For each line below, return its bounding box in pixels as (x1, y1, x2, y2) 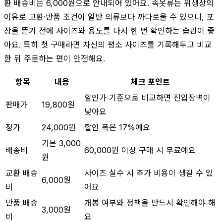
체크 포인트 (131, 76, 170, 87)
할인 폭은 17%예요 (84, 122, 150, 132)
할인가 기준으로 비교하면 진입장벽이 (84, 92, 211, 103)
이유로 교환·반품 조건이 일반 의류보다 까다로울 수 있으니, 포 (4, 11, 214, 22)
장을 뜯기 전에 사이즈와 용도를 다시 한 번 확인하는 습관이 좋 (4, 25, 215, 36)
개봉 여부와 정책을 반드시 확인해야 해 (84, 197, 216, 208)
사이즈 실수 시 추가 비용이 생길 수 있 (84, 167, 213, 178)
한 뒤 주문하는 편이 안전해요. (4, 53, 105, 63)
